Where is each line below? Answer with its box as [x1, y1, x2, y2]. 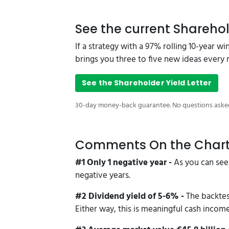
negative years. [75, 168, 130, 182]
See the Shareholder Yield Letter [82, 77, 212, 88]
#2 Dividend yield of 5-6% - [75, 189, 186, 203]
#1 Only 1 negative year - [75, 155, 174, 170]
